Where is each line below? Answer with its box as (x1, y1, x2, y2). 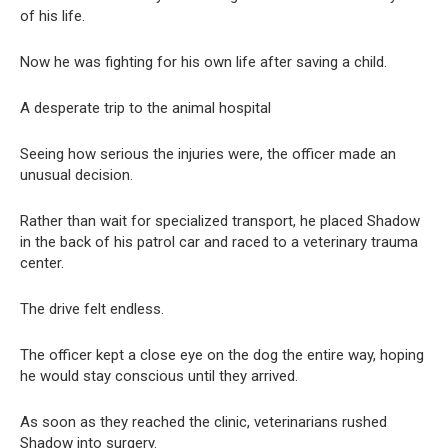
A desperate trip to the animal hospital (20, 98, 271, 117)
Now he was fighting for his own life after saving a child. (20, 52, 387, 71)
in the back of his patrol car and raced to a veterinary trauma (20, 232, 418, 251)
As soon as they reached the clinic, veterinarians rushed (20, 412, 387, 431)
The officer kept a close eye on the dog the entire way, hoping (20, 345, 424, 364)
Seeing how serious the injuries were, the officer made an (20, 144, 396, 163)
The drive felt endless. (20, 299, 164, 318)
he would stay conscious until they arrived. (20, 366, 298, 385)
